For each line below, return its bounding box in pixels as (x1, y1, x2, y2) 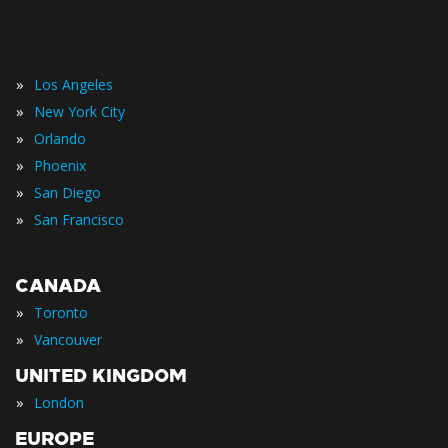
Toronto (34, 302, 88, 322)
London (34, 392, 84, 412)
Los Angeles (34, 74, 113, 94)
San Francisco (34, 209, 124, 229)
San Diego (34, 182, 101, 202)
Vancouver (34, 329, 102, 349)
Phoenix (34, 155, 86, 175)
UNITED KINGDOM (15, 364, 187, 387)
